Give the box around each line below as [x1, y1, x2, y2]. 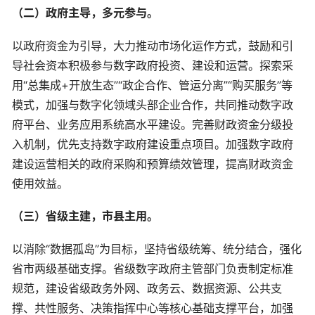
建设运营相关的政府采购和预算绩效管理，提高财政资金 [12, 156, 293, 171]
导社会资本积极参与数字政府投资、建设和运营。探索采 [12, 58, 293, 72]
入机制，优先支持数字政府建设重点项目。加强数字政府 [12, 136, 293, 151]
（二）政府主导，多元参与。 [12, 5, 158, 20]
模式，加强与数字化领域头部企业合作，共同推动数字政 [12, 97, 293, 112]
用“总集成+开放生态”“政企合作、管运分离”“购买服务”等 [12, 77, 292, 92]
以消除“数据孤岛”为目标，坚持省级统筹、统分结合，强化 [12, 242, 302, 256]
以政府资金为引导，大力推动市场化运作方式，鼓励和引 [12, 38, 293, 53]
